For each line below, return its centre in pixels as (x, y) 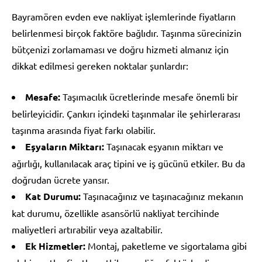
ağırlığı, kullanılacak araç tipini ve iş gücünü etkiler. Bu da (128, 163)
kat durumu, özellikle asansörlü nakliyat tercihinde (116, 213)
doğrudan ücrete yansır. (61, 179)
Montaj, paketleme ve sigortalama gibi (166, 245)
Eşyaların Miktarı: (65, 146)
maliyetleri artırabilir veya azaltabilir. (87, 229)
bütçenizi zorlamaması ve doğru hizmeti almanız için (120, 49)
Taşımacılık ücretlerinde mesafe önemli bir (149, 96)
